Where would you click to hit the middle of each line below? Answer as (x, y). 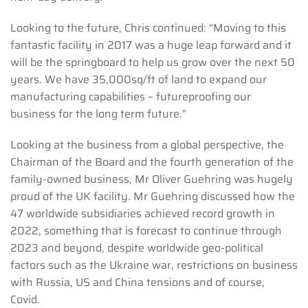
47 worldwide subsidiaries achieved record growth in (143, 214)
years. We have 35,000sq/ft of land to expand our (139, 80)
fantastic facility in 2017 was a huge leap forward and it (151, 45)
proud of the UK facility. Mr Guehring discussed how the (153, 197)
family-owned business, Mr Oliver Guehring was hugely (152, 179)
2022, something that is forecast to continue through (146, 231)
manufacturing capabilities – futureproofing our (131, 97)
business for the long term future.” (98, 114)
